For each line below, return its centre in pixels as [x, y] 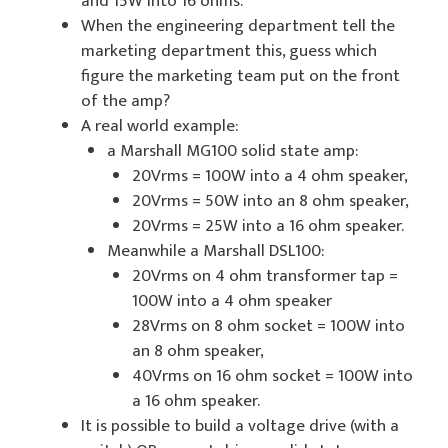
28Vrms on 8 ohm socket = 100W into [268, 325]
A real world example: [159, 125]
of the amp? [125, 100]
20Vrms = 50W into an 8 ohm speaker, [270, 200]
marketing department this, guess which [229, 50]
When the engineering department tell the [238, 25]
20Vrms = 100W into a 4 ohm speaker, [270, 175]
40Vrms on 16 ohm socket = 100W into [272, 375]
